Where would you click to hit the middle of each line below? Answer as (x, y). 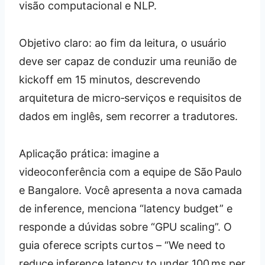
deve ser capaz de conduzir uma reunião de (128, 62)
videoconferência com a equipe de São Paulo (130, 172)
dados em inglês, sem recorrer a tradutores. (128, 117)
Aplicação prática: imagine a (89, 154)
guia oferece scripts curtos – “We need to (122, 245)
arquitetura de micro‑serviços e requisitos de (130, 98)
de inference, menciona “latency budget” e (126, 209)
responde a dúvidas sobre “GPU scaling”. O (125, 227)
